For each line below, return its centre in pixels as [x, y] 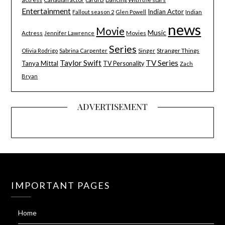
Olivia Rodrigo [40, 51]
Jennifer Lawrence [70, 33]
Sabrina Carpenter [84, 51]
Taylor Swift [81, 63]
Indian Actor [166, 12]
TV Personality [124, 64]
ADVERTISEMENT [113, 107]
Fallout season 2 [93, 12]
